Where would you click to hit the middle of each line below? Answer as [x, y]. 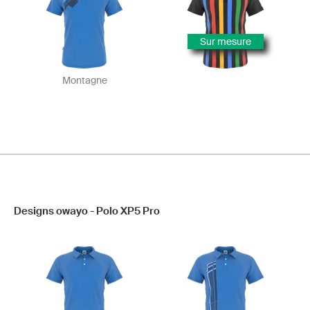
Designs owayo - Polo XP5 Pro [87, 211]
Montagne [84, 80]
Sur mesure [226, 42]
